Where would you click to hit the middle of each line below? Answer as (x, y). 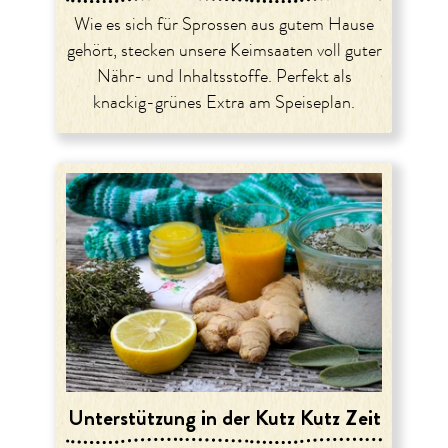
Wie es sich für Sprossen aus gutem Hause (224, 25)
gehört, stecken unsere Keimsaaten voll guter (224, 51)
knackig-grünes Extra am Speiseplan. (224, 103)
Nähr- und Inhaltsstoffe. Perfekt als (224, 77)
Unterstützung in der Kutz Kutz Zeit (224, 417)
